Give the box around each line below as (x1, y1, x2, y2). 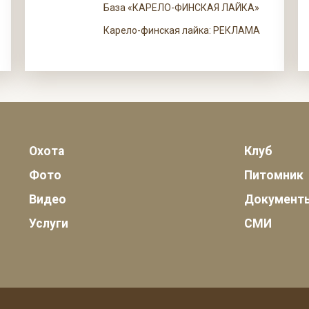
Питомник (244, 168, 304, 182)
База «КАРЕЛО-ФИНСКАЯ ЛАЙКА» (103, 2, 260, 13)
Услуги (29, 217, 68, 230)
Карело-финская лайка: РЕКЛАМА (103, 25, 261, 36)
